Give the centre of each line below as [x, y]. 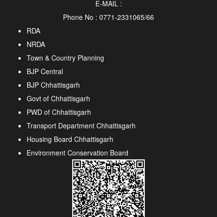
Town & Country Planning [65, 57]
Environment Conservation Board [77, 152]
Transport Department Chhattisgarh [81, 125]
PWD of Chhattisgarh [59, 112]
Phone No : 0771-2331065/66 [108, 17]
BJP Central [45, 71]
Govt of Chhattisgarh [58, 98]
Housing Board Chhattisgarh [70, 139]
